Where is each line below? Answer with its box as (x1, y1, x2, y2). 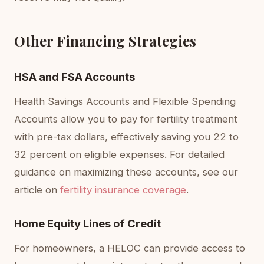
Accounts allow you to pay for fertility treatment (14, 113, 237, 125)
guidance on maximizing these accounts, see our (14, 166, 238, 178)
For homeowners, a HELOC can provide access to (14, 242, 245, 254)
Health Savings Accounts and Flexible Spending (14, 95, 236, 107)
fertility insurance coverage (60, 184, 186, 196)
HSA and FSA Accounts (14, 70, 135, 83)
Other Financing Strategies (14, 31, 196, 50)
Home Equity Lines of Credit (14, 217, 161, 230)
